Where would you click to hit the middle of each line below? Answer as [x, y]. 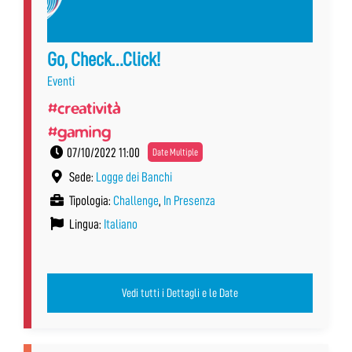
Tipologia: [90, 200]
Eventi [61, 81]
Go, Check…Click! [104, 59]
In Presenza [189, 200]
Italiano [121, 224]
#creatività [84, 107]
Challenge [136, 200]
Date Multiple [175, 152]
